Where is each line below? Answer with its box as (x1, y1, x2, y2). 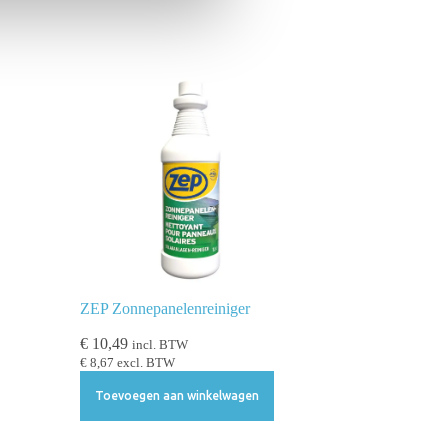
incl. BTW (131, 337, 188, 352)
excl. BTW (113, 355, 175, 370)
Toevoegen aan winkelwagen (94, 389, 259, 403)
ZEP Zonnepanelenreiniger (79, 299, 250, 317)
